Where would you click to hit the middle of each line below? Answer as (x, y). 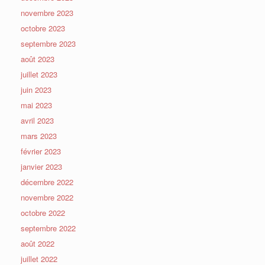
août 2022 (38, 243)
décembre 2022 (47, 182)
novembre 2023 (47, 12)
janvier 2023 (41, 166)
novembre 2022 (47, 197)
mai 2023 (36, 105)
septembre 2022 (48, 228)
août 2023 (38, 59)
